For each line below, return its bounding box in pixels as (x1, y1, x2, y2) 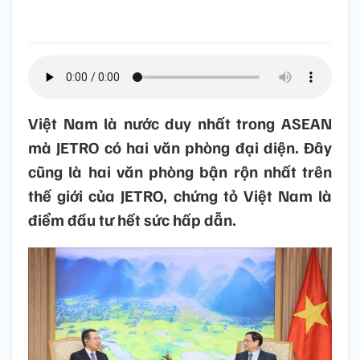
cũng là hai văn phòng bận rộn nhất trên (28, 161, 332, 182)
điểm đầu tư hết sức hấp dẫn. (28, 209, 236, 231)
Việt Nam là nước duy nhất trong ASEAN (28, 112, 332, 134)
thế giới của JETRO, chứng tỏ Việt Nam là (28, 185, 332, 207)
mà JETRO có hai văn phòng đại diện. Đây (28, 137, 332, 158)
